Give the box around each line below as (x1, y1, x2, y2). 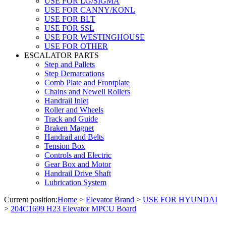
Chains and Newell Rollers (44, 87, 130, 96)
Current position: (4, 195, 58, 204)
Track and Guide (44, 114, 98, 123)
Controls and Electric (44, 150, 111, 159)
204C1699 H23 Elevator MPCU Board (11, 204, 136, 213)
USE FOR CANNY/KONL (44, 5, 135, 14)
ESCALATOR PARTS (24, 50, 99, 60)
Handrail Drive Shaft (44, 168, 111, 178)
